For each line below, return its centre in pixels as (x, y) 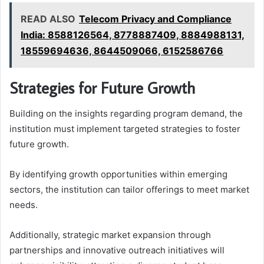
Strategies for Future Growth (102, 87)
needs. (24, 205)
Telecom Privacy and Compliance (155, 19)
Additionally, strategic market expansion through (110, 235)
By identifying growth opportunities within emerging (118, 174)
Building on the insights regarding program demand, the (126, 114)
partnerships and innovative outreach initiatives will (117, 250)
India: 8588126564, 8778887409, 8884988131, (133, 34)
